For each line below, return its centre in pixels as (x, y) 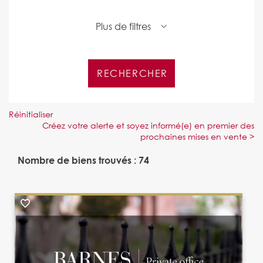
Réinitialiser (31, 114)
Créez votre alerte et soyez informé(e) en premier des (148, 125)
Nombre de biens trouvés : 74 (83, 160)
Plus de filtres (123, 26)
